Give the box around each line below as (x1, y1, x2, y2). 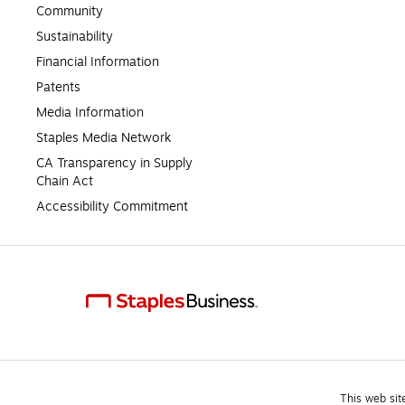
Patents (36, 77, 80, 97)
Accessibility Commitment (36, 196, 188, 216)
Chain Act (36, 171, 93, 191)
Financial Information (36, 52, 159, 71)
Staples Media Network (36, 127, 171, 147)
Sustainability (36, 26, 113, 46)
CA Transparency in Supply (36, 153, 193, 173)
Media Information (36, 102, 144, 122)
